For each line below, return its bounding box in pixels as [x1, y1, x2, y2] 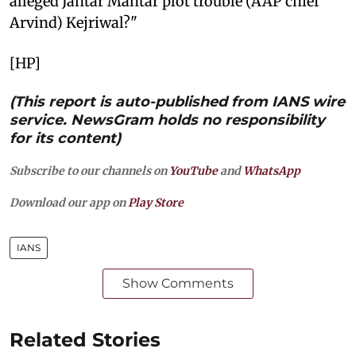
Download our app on [10, 195, 128, 210]
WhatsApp [243, 163, 300, 178]
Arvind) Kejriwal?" [10, 13, 137, 32]
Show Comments [122, 275, 234, 291]
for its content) [10, 129, 121, 147]
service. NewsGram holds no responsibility [10, 110, 325, 129]
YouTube [169, 163, 218, 178]
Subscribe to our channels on [10, 163, 169, 178]
